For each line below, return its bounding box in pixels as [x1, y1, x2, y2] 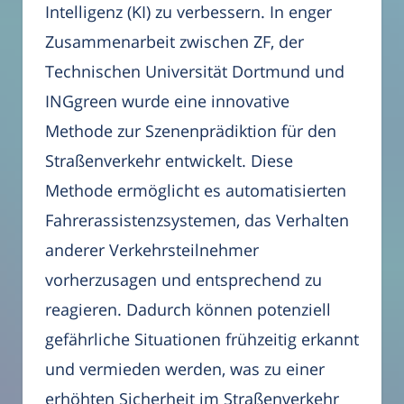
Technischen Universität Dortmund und [45, 60, 344, 82]
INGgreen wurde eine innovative [45, 89, 289, 112]
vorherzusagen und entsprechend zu [45, 268, 322, 290]
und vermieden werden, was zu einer [45, 357, 325, 380]
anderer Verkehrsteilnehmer [45, 238, 259, 261]
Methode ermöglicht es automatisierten [45, 179, 346, 201]
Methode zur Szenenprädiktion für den [45, 119, 336, 142]
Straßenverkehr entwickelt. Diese [45, 149, 293, 171]
